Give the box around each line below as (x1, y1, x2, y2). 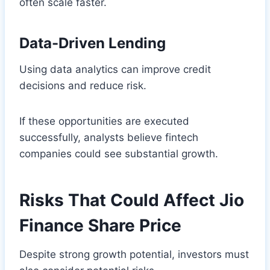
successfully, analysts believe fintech (19, 131, 198, 143)
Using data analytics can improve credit (19, 63, 211, 75)
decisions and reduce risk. (19, 79, 146, 92)
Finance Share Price (19, 215, 181, 236)
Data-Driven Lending (19, 34, 166, 52)
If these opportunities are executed (19, 115, 189, 127)
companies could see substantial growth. (19, 147, 218, 160)
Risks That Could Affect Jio (19, 189, 244, 210)
